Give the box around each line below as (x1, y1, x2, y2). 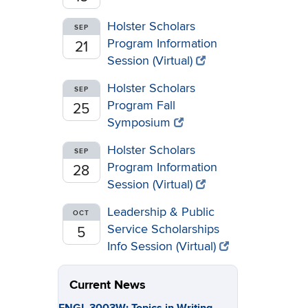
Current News (69, 278, 146, 293)
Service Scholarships (107, 222, 219, 236)
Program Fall (107, 98, 175, 113)
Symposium (107, 115, 170, 130)
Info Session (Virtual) (107, 239, 216, 254)
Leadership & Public (107, 205, 214, 219)
